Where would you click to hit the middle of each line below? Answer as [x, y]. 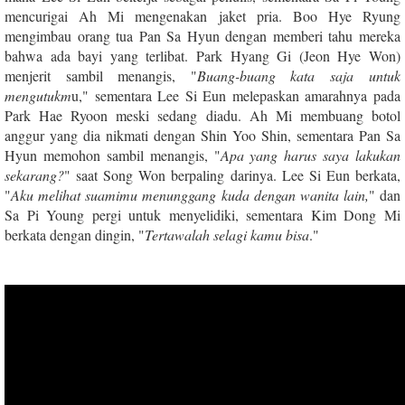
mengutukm [38, 95]
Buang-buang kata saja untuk [298, 75]
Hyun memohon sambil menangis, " [113, 155]
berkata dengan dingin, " [75, 234]
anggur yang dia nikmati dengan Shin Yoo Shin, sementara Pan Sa [202, 135]
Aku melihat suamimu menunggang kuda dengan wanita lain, [190, 194]
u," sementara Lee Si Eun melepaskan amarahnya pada [236, 95]
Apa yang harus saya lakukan [310, 155]
